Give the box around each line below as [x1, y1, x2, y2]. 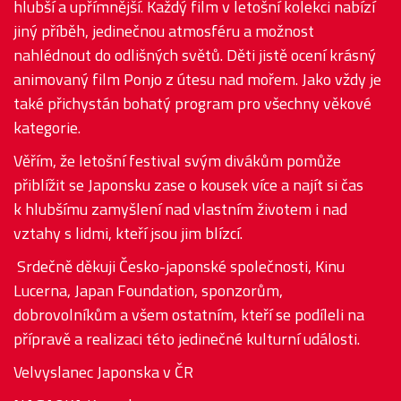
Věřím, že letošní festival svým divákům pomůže [13, 149, 341, 174]
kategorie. [13, 115, 81, 141]
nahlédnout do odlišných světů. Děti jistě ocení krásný [13, 43, 376, 68]
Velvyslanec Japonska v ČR [13, 360, 193, 385]
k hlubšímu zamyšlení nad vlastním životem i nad [13, 197, 347, 222]
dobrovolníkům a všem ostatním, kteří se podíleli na [13, 303, 364, 328]
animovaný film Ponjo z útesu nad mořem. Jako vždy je [13, 67, 381, 92]
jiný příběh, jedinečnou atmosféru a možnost [13, 19, 314, 44]
